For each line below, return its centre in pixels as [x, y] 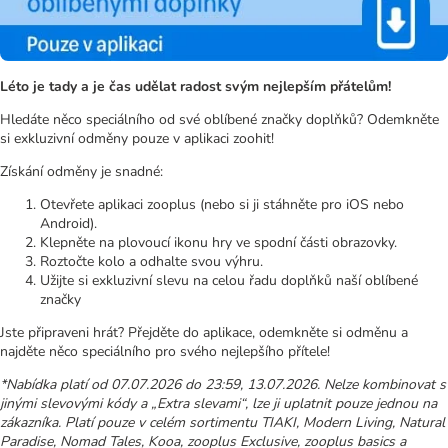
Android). [68, 223]
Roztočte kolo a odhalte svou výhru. [153, 261]
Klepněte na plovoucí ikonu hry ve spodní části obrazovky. [218, 242]
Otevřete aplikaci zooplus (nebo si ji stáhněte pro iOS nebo [222, 204]
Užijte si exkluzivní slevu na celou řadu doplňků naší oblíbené [229, 280]
